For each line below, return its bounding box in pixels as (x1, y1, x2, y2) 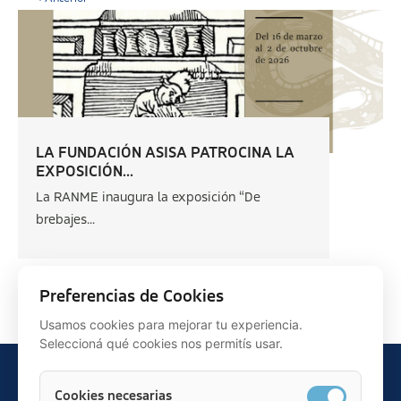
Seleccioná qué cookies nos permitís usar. (39, 336, 283, 351)
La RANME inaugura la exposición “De (36, 191, 260, 205)
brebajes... (36, 213, 95, 227)
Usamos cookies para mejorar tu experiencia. (39, 317, 303, 332)
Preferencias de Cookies (39, 288, 224, 306)
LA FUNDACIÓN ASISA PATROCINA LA (36, 145, 294, 161)
